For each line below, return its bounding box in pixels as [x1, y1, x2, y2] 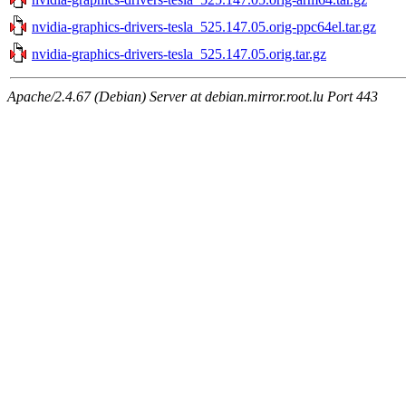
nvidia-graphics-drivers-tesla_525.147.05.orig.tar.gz [32, 45, 326, 62]
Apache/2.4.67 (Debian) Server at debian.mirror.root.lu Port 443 [7, 88, 378, 104]
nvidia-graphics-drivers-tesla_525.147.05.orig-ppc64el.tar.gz [32, 18, 376, 34]
